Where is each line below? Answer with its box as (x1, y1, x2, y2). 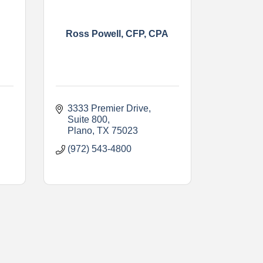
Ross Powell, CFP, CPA (66, 29, 169, 39)
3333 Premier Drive (67, 103, 149, 113)
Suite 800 (67, 114, 107, 124)
